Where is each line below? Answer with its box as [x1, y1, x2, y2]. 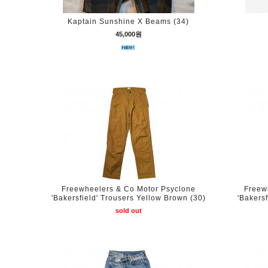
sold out [115, 207, 142, 214]
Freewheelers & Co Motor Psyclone [61, 185, 196, 193]
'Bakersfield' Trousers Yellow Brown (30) [51, 194, 206, 202]
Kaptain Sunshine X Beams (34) [68, 17, 189, 26]
